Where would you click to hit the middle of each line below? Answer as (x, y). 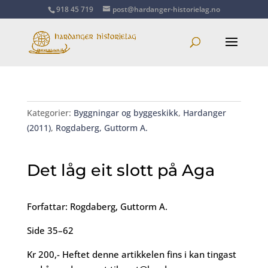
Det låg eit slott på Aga (121, 170)
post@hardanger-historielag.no (166, 9)
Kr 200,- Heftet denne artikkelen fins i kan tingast (131, 254)
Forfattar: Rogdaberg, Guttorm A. (97, 206)
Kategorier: (50, 113)
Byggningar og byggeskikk (126, 113)
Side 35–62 (50, 230)
